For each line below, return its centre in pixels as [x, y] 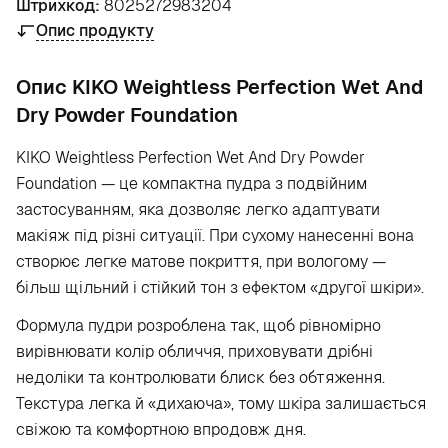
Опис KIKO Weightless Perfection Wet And [219, 87]
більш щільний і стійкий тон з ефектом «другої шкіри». [220, 287]
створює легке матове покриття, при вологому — [201, 261]
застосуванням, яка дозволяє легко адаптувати [198, 209]
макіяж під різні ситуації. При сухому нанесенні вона [215, 235]
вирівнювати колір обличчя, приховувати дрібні [194, 351]
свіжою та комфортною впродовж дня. [161, 429]
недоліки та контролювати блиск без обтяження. [200, 377]
